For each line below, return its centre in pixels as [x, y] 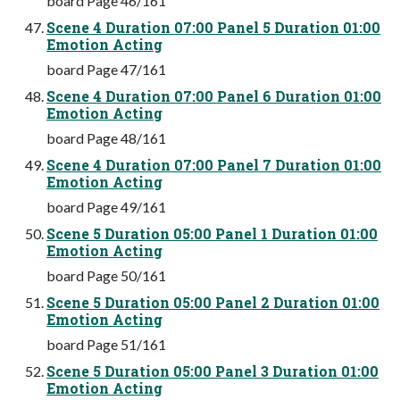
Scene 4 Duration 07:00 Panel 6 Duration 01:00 [214, 96]
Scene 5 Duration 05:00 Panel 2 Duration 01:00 [213, 302]
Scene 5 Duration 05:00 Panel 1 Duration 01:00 [212, 233]
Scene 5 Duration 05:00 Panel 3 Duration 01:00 [212, 371]
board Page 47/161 [106, 69]
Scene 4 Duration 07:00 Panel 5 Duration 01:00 [213, 27]
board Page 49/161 [106, 206]
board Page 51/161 [106, 344]
